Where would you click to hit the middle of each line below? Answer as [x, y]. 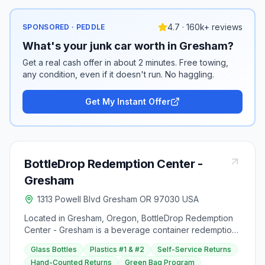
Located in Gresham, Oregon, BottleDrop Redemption [129, 218]
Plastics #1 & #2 [117, 249]
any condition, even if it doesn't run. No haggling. [118, 74]
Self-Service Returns [194, 249]
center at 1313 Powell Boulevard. [87, 242]
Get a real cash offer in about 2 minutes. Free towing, [125, 62]
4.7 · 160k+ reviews [205, 27]
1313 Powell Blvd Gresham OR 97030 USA [118, 199]
